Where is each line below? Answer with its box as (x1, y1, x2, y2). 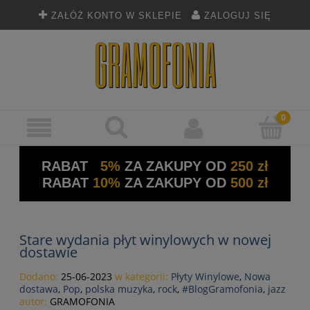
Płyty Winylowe (171, 270, 239, 284)
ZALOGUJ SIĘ (204, 11, 271, 21)
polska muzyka (85, 282, 153, 296)
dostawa (19, 282, 58, 296)
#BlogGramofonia (182, 282, 263, 296)
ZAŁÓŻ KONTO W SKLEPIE (51, 11, 182, 21)
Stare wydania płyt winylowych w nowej (19, 230, 271, 250)
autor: (19, 295, 50, 309)
